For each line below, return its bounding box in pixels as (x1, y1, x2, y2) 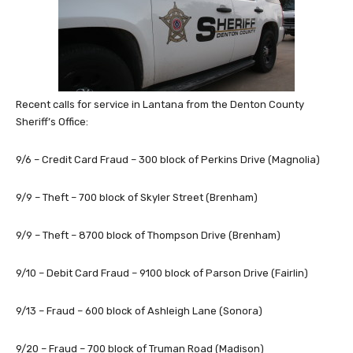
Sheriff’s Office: (16, 116, 88, 128)
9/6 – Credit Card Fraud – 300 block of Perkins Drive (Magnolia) (16, 154, 320, 166)
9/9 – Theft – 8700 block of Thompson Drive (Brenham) (16, 229, 281, 242)
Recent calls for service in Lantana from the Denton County (16, 98, 304, 111)
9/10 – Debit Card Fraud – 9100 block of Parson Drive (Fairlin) (16, 267, 308, 280)
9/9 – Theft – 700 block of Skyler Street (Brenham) (16, 191, 258, 204)
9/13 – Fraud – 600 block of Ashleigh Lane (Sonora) (16, 305, 262, 318)
